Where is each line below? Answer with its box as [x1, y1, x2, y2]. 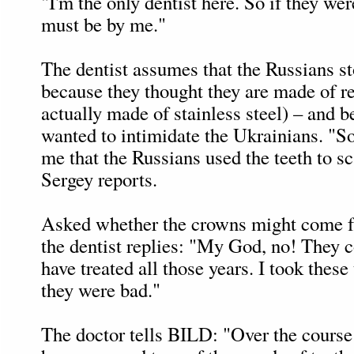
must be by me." [41, 10, 166, 37]
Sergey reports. [41, 165, 157, 192]
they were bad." [41, 276, 160, 303]
